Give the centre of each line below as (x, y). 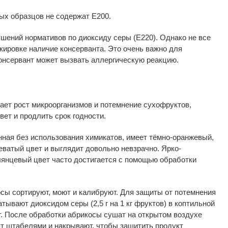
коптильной (195, 203)
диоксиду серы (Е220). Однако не (137, 37)
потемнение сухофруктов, (146, 104)
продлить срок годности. (63, 116)
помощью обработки (161, 159)
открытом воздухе (170, 214)
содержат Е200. (83, 16)
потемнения (195, 192)
